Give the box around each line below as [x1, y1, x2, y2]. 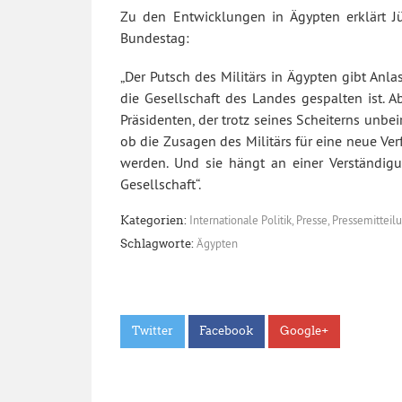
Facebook [199, 324, 254, 338]
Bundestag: [120, 28, 189, 47]
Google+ [279, 324, 328, 338]
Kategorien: [120, 214, 187, 228]
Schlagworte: [120, 236, 194, 250]
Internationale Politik [189, 213, 292, 228]
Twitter [131, 324, 173, 338]
